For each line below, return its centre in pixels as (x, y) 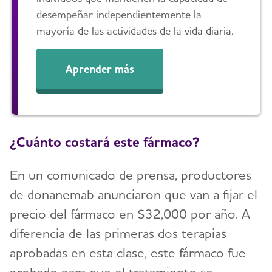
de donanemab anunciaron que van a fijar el (134, 195)
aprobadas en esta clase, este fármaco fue (128, 253)
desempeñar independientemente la (119, 15)
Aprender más (100, 69)
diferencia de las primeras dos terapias (118, 233)
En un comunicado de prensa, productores (131, 175)
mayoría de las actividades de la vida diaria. (135, 31)
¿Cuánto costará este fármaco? (105, 142)
